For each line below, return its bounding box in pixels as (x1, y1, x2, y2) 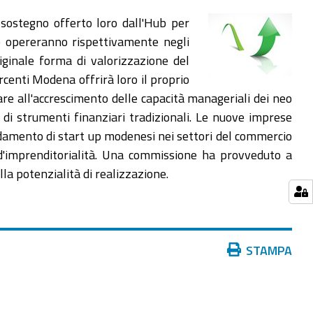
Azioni (212, 242, 245, 256)
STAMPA (246, 243, 292, 256)
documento (212, 280, 271, 293)
